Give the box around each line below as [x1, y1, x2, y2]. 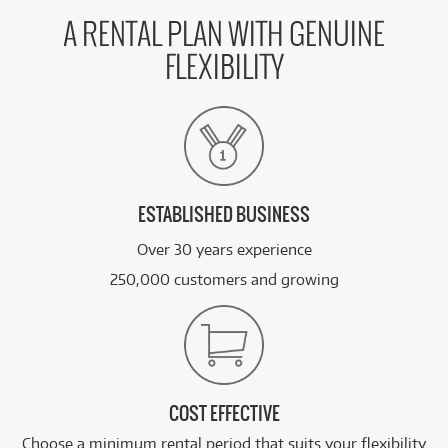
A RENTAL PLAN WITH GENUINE [63, 19, 385, 52]
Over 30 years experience [136, 239, 312, 259]
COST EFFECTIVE [168, 403, 280, 425]
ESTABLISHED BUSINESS [138, 204, 310, 226]
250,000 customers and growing [109, 269, 339, 289]
